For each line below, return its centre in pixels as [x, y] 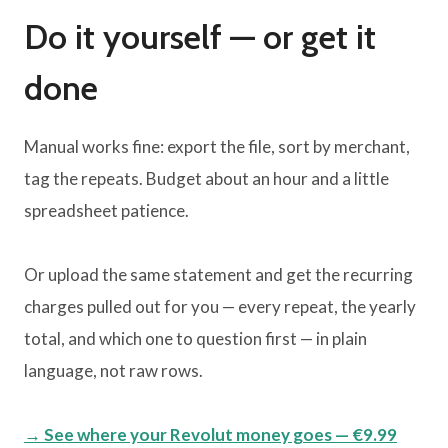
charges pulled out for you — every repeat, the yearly [220, 307]
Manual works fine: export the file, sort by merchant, [217, 147]
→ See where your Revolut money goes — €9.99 [210, 435]
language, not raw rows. [113, 371]
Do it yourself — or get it [200, 37]
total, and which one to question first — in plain [195, 339]
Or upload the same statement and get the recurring [218, 275]
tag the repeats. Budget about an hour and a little [206, 179]
